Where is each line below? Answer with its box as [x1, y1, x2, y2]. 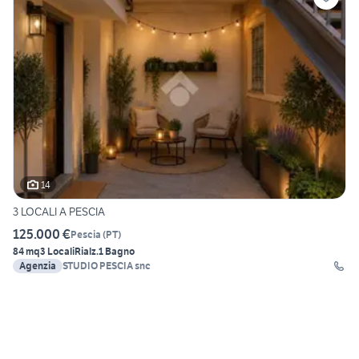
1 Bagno [99, 245, 135, 258]
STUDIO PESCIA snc [63, 260, 151, 272]
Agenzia [19, 260, 56, 272]
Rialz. [75, 245, 99, 258]
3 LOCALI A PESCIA [13, 204, 105, 220]
